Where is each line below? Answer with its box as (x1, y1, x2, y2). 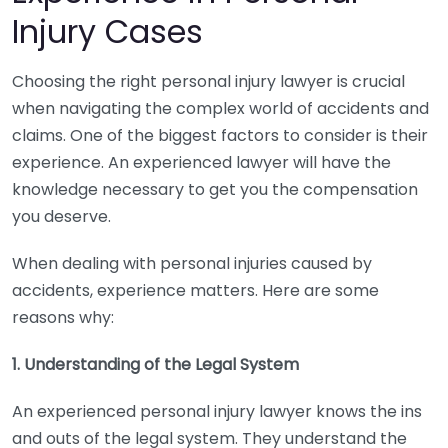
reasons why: (12, 306, 114, 329)
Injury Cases (12, 9, 203, 54)
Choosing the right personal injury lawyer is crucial (12, 70, 405, 93)
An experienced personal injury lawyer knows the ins (12, 400, 422, 423)
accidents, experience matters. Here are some (12, 279, 379, 302)
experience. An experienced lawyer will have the (12, 151, 391, 174)
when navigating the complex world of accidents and (12, 97, 429, 120)
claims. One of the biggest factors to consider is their (12, 124, 428, 147)
